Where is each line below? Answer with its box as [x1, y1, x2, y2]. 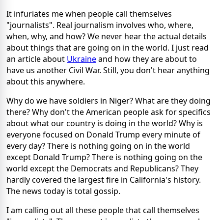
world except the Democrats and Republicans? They [6, 163, 198, 174]
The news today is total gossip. [6, 185, 120, 196]
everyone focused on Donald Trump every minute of [6, 129, 200, 140]
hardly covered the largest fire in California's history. [6, 174, 201, 185]
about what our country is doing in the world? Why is [6, 117, 203, 129]
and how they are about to [96, 53, 197, 64]
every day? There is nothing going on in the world [6, 140, 190, 151]
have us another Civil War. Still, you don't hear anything [6, 64, 210, 76]
